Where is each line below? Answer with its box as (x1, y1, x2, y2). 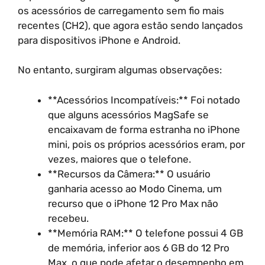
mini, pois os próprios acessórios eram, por (48, 138, 245, 150)
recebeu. (48, 212, 89, 224)
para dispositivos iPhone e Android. (18, 34, 180, 46)
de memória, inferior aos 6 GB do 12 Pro (48, 241, 230, 254)
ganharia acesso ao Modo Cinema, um (48, 182, 222, 195)
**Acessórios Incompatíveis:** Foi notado (48, 93, 240, 106)
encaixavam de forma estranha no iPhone (48, 123, 240, 135)
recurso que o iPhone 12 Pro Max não (48, 197, 218, 209)
